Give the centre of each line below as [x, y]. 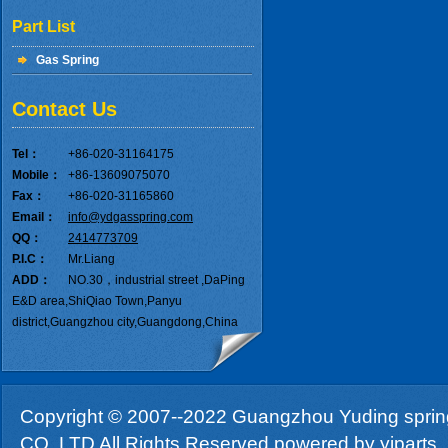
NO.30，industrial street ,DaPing [156, 280]
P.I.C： [30, 259]
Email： [34, 217]
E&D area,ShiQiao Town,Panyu [97, 301]
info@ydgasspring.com [130, 217]
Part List [43, 26]
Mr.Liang [91, 259]
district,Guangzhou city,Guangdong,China [125, 322]
